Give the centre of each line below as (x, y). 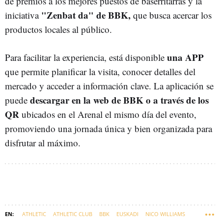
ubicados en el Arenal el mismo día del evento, (108, 114)
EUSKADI (127, 214)
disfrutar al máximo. (43, 142)
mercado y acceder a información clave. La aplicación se (109, 85)
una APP (185, 57)
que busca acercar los (171, 15)
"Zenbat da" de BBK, (86, 15)
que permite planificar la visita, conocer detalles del (100, 71)
